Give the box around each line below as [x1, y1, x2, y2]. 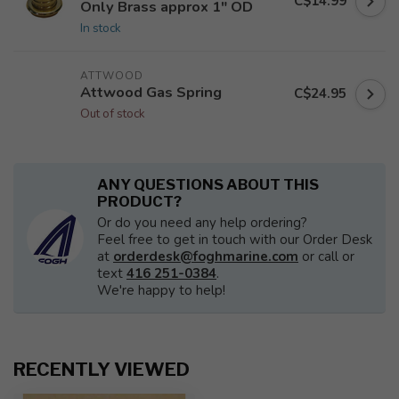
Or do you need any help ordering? [97, 214, 307, 232]
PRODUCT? [97, 192, 182, 210]
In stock [80, 20, 121, 37]
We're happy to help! [97, 281, 225, 299]
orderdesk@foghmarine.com [113, 248, 298, 265]
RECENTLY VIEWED [13, 358, 190, 380]
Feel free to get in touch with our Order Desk [97, 231, 372, 248]
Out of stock [80, 105, 145, 122]
